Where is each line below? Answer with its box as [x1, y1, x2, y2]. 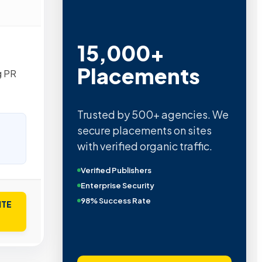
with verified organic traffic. [77, 139, 212, 153]
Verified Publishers [80, 166, 151, 175]
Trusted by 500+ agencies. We [77, 108, 229, 122]
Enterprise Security [80, 181, 154, 191]
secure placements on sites [77, 123, 212, 137]
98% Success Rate [80, 196, 151, 206]
